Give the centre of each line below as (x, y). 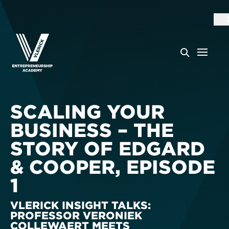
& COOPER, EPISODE (113, 167)
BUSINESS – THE (92, 130)
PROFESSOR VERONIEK (76, 215)
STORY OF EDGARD (108, 148)
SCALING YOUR (87, 111)
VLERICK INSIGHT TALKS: (81, 205)
